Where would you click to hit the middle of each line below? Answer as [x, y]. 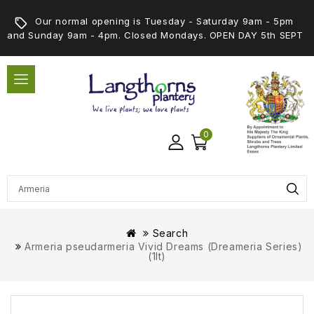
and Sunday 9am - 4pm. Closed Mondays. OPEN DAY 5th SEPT [156, 35]
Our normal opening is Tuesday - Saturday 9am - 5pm [165, 21]
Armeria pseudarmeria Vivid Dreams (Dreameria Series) [164, 246]
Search [170, 233]
